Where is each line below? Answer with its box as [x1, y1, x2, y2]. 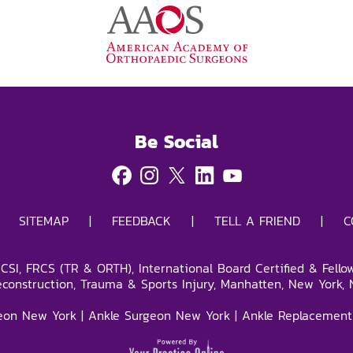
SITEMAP [18, 210, 69, 230]
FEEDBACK [111, 210, 171, 230]
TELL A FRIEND [214, 210, 300, 230]
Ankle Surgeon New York [87, 305, 230, 325]
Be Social [135, 127, 218, 155]
